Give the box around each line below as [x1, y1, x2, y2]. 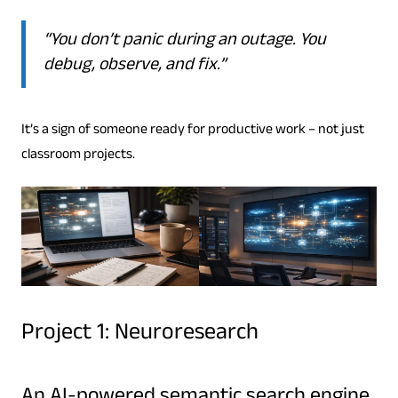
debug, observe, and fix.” [43, 51, 226, 82]
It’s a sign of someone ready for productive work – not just [20, 118, 364, 143]
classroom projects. [20, 143, 135, 168]
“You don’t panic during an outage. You [43, 26, 326, 57]
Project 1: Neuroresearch [20, 315, 259, 355]
